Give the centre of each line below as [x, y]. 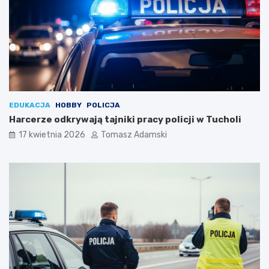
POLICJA [103, 105]
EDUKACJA [30, 105]
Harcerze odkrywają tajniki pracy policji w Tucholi [125, 120]
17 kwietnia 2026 [52, 135]
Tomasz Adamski [134, 135]
